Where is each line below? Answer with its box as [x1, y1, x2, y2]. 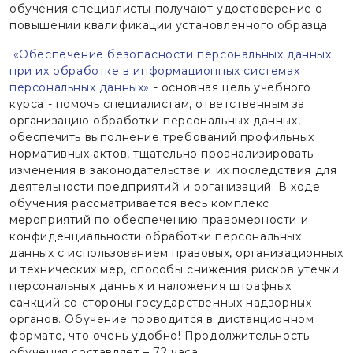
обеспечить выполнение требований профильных [9, 129, 314, 144]
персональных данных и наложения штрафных [9, 278, 292, 293]
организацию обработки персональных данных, [9, 113, 301, 128]
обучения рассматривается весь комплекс [9, 195, 269, 210]
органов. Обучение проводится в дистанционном [9, 311, 314, 326]
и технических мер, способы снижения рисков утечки [9, 262, 340, 277]
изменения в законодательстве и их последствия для [9, 162, 337, 177]
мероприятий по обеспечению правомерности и [9, 212, 309, 227]
